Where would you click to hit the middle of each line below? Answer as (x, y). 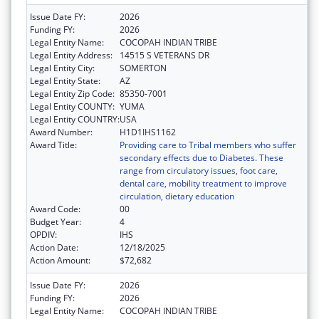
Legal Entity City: (62, 68)
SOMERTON (143, 68)
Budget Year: (56, 221)
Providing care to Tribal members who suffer (208, 145)
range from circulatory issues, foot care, (199, 170)
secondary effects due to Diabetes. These (202, 157)
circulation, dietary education (177, 196)
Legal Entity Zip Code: (72, 93)
